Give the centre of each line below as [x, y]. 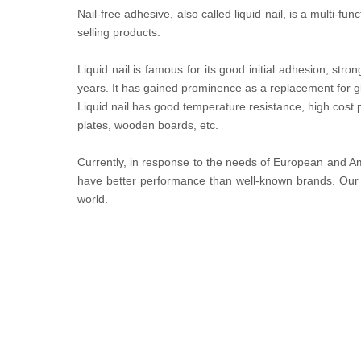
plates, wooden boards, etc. [148, 125]
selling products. [119, 32]
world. [93, 199]
